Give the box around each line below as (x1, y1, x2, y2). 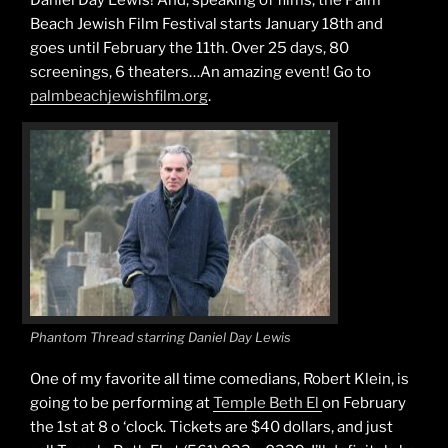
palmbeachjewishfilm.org (30, 86, 208, 105)
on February (322, 394, 406, 413)
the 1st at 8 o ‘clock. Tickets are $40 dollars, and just (30, 418, 393, 437)
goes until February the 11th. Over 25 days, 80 (30, 38, 349, 57)
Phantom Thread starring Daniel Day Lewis (30, 328, 291, 345)
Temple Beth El (213, 394, 322, 413)
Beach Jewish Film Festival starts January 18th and (30, 14, 383, 33)
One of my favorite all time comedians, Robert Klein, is (30, 370, 409, 389)
